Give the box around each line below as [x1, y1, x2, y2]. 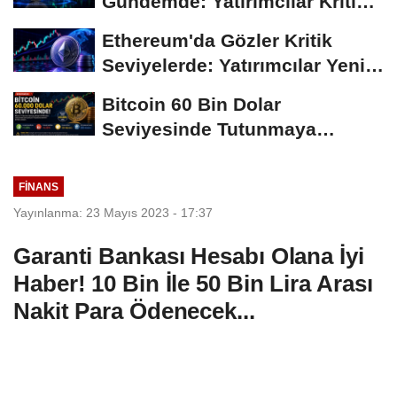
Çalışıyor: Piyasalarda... [102, 143, 315, 164]
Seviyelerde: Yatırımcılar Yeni [102, 54, 365, 75]
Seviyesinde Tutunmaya [102, 118, 316, 139]
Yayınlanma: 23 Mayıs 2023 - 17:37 [13, 206, 213, 221]
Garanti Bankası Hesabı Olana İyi [13, 243, 364, 270]
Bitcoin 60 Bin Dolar [102, 93, 281, 114]
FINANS [18, 180, 58, 192]
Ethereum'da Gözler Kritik [102, 29, 332, 51]
